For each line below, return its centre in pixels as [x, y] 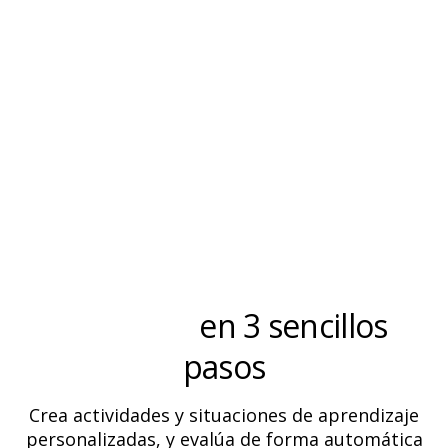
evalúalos [126, 325]
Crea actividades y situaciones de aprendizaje [224, 414]
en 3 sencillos [290, 325]
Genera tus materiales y [224, 284]
